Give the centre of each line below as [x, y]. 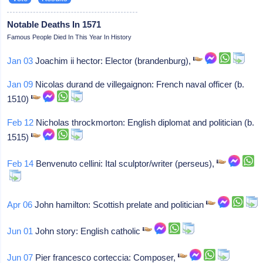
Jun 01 [20, 231]
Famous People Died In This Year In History [70, 37]
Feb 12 [21, 122]
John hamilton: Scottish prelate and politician [119, 204]
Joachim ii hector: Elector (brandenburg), [113, 60]
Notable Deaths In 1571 [54, 24]
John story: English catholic [88, 231]
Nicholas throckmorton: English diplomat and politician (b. [144, 122]
